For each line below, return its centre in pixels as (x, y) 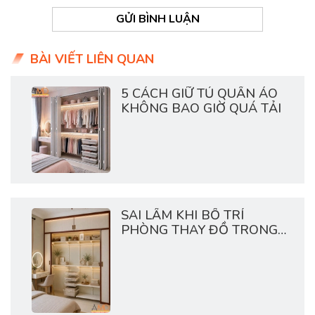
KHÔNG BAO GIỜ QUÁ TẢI (201, 109)
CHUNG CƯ (154, 245)
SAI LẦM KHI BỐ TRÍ (182, 216)
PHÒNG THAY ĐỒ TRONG (199, 230)
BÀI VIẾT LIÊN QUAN (92, 59)
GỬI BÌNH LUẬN (157, 19)
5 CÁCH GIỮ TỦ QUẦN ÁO (199, 94)
